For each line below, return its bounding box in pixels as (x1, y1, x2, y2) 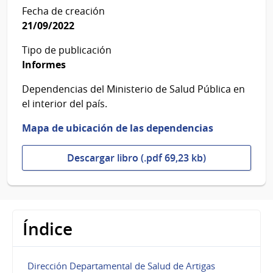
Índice (23, 218, 73, 241)
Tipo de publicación (22, 43, 112, 57)
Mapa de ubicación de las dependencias (22, 121, 213, 135)
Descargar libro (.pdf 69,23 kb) (67, 151, 206, 165)
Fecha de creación (22, 4, 105, 18)
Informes (22, 58, 66, 72)
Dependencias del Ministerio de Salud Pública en (22, 82, 245, 96)
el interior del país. (22, 97, 107, 111)
